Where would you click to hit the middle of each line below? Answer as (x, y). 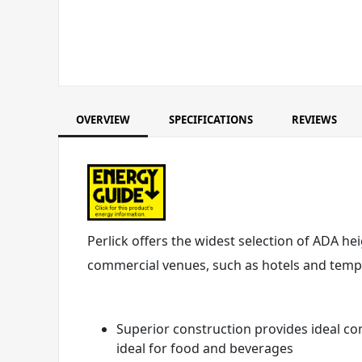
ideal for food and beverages (205, 348)
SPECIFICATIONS (211, 120)
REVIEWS (314, 120)
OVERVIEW (103, 120)
